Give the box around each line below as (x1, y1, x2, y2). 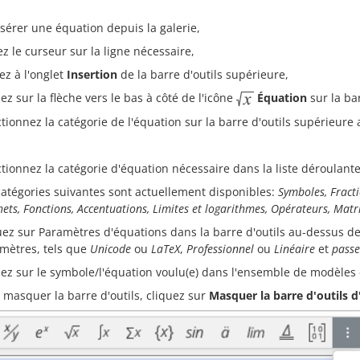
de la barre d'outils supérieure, (117, 67, 288, 82)
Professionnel (186, 240, 254, 256)
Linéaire (274, 240, 315, 256)
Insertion (67, 67, 117, 82)
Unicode (90, 240, 131, 256)
